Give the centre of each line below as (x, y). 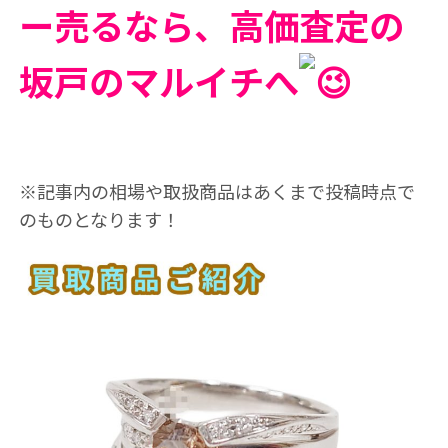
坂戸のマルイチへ (158, 80)
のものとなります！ (99, 219)
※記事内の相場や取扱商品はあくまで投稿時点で (216, 191)
